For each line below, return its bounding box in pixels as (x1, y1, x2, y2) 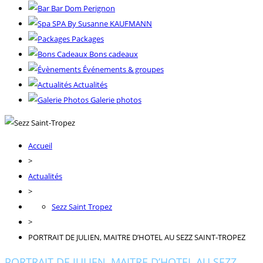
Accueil (28, 140, 52, 151)
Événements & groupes (83, 63, 164, 75)
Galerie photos (90, 94, 141, 105)
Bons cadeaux (89, 48, 138, 59)
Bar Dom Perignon (51, 2, 115, 14)
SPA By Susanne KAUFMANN (52, 18, 152, 29)
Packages (72, 33, 104, 44)
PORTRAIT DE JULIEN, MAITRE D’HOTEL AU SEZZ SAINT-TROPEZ (28, 231, 245, 242)
